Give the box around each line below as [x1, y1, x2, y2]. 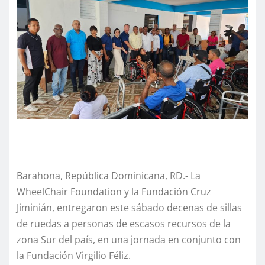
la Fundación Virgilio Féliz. [17, 249, 131, 263]
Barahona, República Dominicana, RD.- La [17, 169, 201, 183]
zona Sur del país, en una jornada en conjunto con [17, 233, 241, 247]
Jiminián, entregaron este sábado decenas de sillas [17, 201, 242, 215]
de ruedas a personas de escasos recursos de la [17, 217, 231, 231]
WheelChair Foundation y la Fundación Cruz [17, 185, 211, 199]
